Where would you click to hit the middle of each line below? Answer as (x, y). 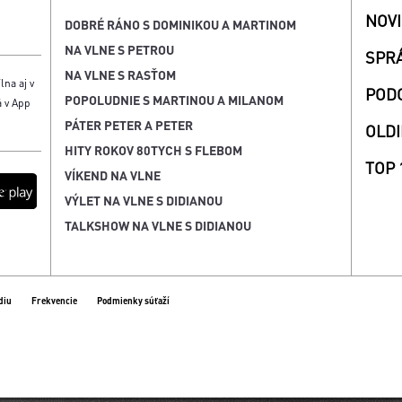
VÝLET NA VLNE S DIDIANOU (144, 200)
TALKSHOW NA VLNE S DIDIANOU (158, 225)
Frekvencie (54, 301)
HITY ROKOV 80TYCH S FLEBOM (153, 150)
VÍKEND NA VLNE (113, 175)
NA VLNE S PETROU (119, 49)
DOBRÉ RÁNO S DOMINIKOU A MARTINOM (180, 24)
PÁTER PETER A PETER (129, 125)
